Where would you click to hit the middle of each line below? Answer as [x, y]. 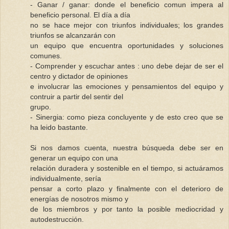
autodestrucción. [57, 219]
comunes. [46, 55]
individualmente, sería [66, 178]
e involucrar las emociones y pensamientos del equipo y [127, 86]
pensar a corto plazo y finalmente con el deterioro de [127, 188]
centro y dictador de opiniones [79, 76]
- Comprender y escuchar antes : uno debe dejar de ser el [127, 66]
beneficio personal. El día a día [80, 15]
